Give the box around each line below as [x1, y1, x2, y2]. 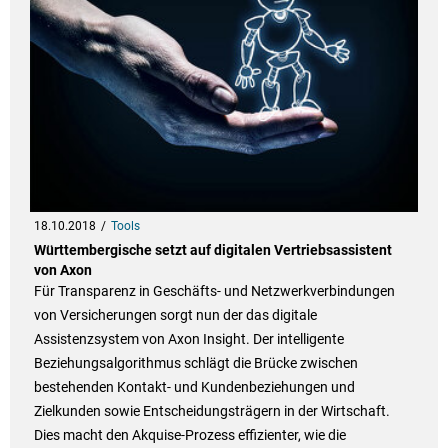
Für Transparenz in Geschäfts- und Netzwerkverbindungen [33, 282, 395, 299]
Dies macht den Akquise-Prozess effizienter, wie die [33, 426, 346, 443]
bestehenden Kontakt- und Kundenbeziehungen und [33, 378, 355, 395]
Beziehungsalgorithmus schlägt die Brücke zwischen [33, 354, 358, 371]
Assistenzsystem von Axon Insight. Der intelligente [33, 330, 344, 347]
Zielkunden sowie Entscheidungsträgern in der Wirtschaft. [33, 402, 390, 419]
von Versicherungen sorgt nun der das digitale [33, 306, 317, 323]
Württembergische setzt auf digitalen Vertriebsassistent [33, 241, 392, 258]
